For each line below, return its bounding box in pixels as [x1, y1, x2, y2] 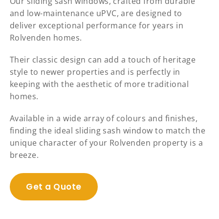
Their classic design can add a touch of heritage [10, 54, 196, 66]
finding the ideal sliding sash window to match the [10, 125, 206, 136]
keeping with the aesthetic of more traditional [10, 79, 189, 90]
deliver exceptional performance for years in [10, 20, 184, 31]
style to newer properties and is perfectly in [10, 66, 180, 78]
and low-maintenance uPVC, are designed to [10, 8, 182, 19]
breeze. [10, 150, 39, 161]
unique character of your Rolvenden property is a [10, 137, 203, 149]
